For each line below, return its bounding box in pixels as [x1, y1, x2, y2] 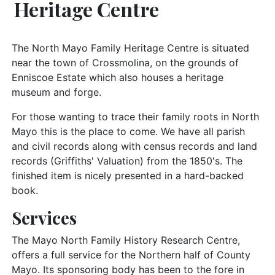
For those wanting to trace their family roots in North [12, 110, 259, 123]
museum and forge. [12, 86, 101, 98]
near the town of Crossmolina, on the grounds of [12, 56, 239, 69]
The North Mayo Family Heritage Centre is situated [12, 42, 249, 54]
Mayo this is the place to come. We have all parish [12, 125, 245, 137]
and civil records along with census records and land [12, 140, 257, 152]
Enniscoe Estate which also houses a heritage [12, 71, 223, 83]
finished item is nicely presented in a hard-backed [12, 169, 244, 182]
